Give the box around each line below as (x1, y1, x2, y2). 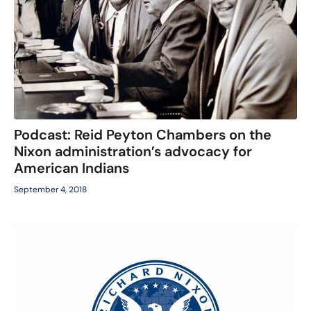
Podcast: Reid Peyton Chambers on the (14, 126, 271, 144)
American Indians (14, 159, 129, 178)
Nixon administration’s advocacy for (14, 142, 252, 161)
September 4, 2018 (14, 184, 87, 196)
